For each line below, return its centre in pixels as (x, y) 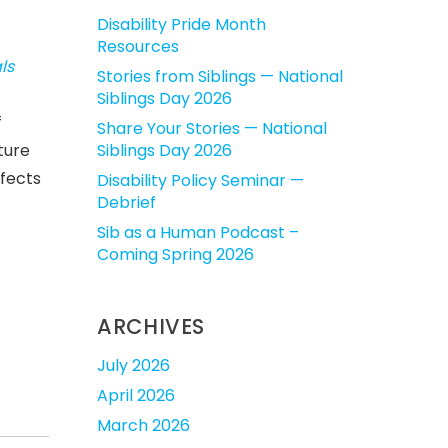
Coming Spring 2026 (175, 254)
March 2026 (143, 425)
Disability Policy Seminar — (200, 180)
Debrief (126, 202)
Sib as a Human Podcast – (198, 232)
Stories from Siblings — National (220, 76)
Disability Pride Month (181, 24)
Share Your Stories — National (212, 128)
